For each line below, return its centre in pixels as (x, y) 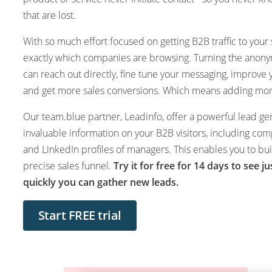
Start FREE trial (80, 215)
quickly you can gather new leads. (100, 182)
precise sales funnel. (68, 165)
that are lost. (49, 15)
